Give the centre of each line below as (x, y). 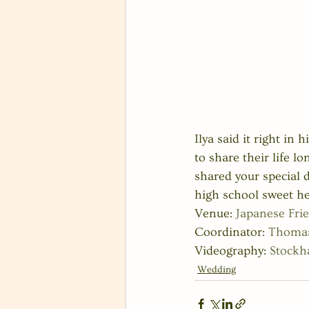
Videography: (232, 251)
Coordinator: (231, 232)
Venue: (215, 213)
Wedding (217, 270)
